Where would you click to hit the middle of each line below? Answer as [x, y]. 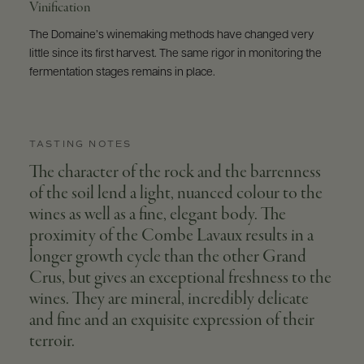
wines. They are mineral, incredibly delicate [169, 299]
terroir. [52, 341]
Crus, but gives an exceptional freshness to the [180, 278]
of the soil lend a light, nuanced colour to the [175, 193]
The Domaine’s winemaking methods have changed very [171, 35]
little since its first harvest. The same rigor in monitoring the [175, 54]
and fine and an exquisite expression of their [171, 320]
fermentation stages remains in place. [122, 72]
